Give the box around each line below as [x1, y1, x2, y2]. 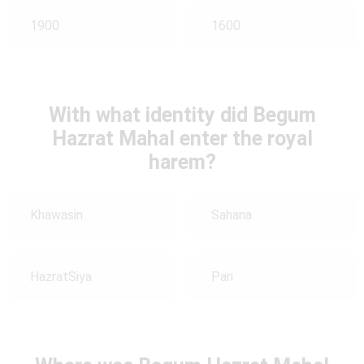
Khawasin [30, 207, 83, 223]
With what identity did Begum [48, 102, 316, 127]
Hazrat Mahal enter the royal [51, 126, 313, 150]
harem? [148, 149, 216, 174]
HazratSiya [30, 269, 92, 285]
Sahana [210, 207, 252, 223]
